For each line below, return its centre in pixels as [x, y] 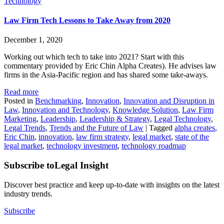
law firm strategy [102, 137]
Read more [21, 92]
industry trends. [28, 193]
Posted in [19, 101]
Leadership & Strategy [115, 119]
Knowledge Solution [145, 110]
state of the [192, 137]
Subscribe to [29, 165]
